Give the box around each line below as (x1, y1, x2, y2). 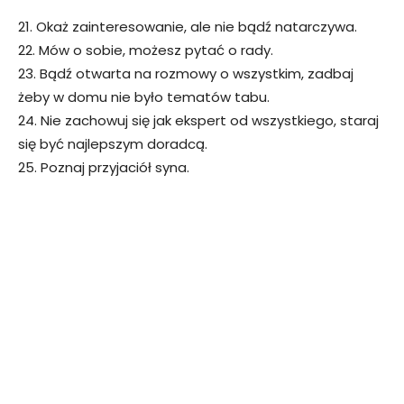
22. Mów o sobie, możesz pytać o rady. (18, 40, 273, 60)
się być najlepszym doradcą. (18, 133, 207, 153)
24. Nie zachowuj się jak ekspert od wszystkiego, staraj (18, 110, 379, 130)
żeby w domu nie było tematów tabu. (18, 87, 270, 106)
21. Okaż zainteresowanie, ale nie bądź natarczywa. (18, 16, 357, 36)
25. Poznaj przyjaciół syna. (18, 157, 189, 177)
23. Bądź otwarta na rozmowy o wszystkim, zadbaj (18, 63, 353, 83)
